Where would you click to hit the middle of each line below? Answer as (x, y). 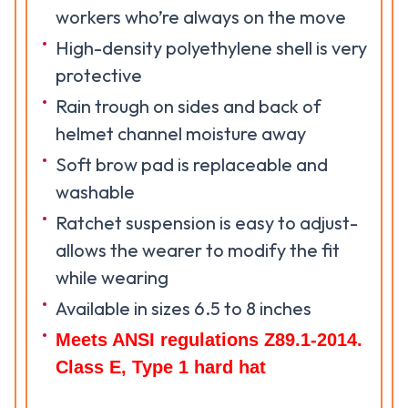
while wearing (112, 277)
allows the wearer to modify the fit (198, 250)
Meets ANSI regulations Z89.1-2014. (209, 340)
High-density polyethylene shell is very (211, 48)
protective (99, 75)
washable (95, 192)
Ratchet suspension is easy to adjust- (207, 223)
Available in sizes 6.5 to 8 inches (184, 308)
